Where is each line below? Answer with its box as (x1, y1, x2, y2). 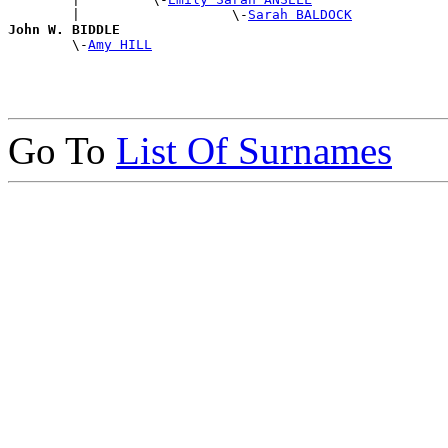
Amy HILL (88, 37, 152, 52)
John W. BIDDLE (8, 22, 120, 37)
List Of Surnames (116, 129, 392, 172)
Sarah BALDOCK (248, 7, 352, 22)
